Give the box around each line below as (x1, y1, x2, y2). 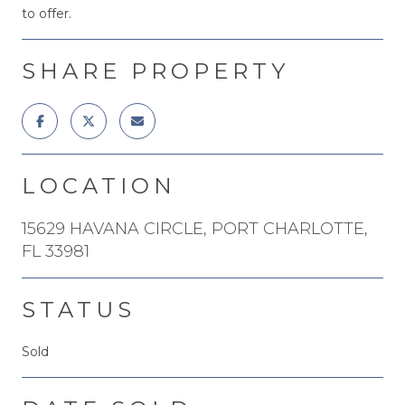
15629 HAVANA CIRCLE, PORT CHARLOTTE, (22, 218, 368, 239)
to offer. (22, 5, 71, 22)
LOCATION (22, 172, 176, 199)
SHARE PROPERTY (22, 57, 289, 84)
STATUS (22, 296, 136, 323)
